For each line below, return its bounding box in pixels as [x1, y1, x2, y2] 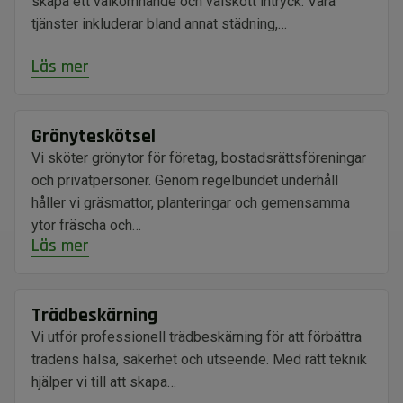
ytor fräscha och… [31, 217, 141, 235]
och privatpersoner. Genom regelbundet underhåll [31, 172, 338, 190]
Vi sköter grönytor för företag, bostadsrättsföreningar [31, 149, 366, 167]
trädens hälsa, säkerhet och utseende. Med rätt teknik [31, 351, 367, 369]
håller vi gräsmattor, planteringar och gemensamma [31, 194, 350, 212]
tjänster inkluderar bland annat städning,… [31, 15, 287, 33]
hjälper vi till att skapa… [31, 373, 176, 391]
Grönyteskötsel [31, 124, 156, 150]
